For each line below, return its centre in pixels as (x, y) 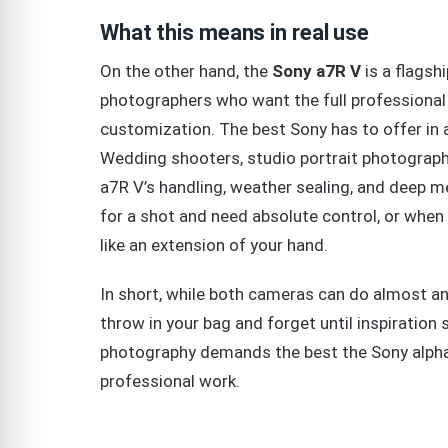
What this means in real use (235, 33)
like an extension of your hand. (214, 245)
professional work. (170, 380)
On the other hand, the (186, 71)
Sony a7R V (316, 71)
